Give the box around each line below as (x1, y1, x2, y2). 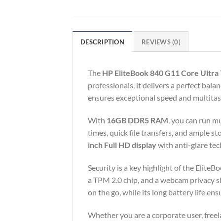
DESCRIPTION (80, 38, 124, 46)
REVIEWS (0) (142, 38, 181, 46)
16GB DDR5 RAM (107, 115, 168, 125)
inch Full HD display (88, 140, 156, 150)
